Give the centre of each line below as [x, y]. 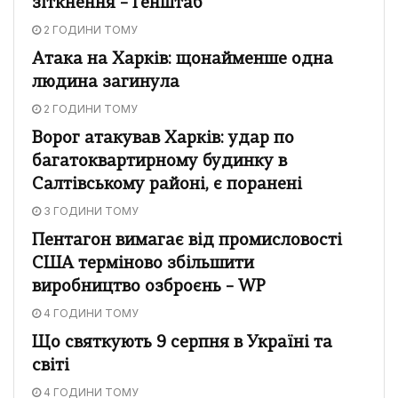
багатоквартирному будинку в [159, 162]
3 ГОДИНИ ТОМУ [90, 211]
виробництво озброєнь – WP [149, 287]
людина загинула [106, 83]
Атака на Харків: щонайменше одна [183, 60]
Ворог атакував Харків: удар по [163, 139]
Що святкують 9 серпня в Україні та [182, 343]
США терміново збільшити [143, 264]
